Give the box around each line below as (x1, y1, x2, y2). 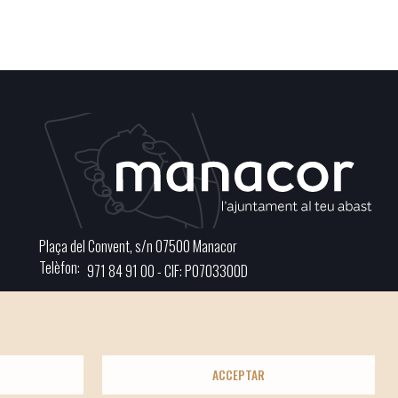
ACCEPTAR (211, 365, 265, 384)
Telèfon (39, 256, 77, 278)
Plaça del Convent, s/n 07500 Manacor (39, 235, 237, 257)
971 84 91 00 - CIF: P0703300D (87, 259, 248, 282)
